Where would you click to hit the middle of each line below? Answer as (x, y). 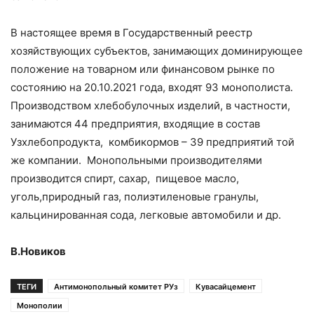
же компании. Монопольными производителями (136, 161)
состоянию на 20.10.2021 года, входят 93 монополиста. (152, 88)
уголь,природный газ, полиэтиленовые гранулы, (135, 197)
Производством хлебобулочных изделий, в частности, (150, 106)
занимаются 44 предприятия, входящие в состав (137, 124)
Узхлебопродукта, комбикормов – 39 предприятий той (152, 142)
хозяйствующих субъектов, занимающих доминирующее (157, 51)
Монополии (40, 306)
